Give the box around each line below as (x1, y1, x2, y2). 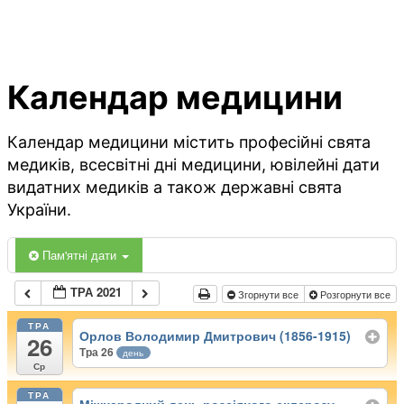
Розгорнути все (317, 287, 393, 302)
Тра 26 (79, 343, 117, 360)
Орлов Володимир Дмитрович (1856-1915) (79, 326, 352, 344)
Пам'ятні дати (42, 246, 120, 264)
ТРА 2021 (70, 283, 123, 301)
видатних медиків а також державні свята (7, 178, 342, 197)
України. (7, 200, 71, 220)
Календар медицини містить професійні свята (7, 133, 371, 152)
